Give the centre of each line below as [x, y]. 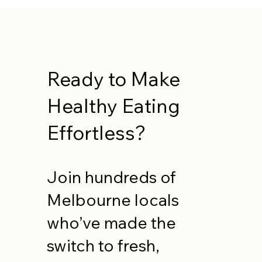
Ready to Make [113, 79]
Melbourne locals [113, 200]
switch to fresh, [104, 246]
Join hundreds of [112, 177]
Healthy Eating [113, 106]
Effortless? [96, 132]
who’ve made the [112, 223]
